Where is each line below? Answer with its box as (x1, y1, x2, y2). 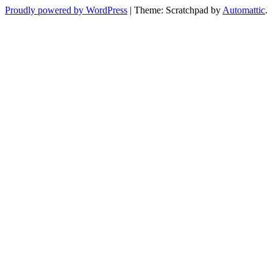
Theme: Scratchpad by (134, 4, 222, 15)
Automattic (222, 4, 265, 15)
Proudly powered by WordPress (5, 4, 127, 15)
